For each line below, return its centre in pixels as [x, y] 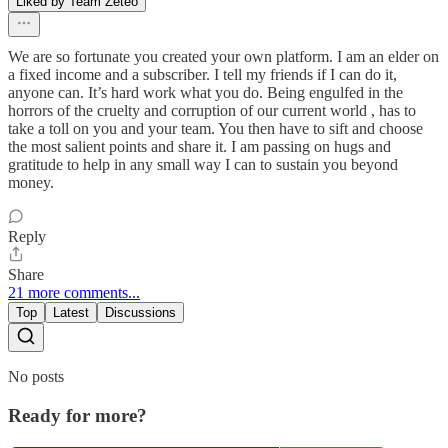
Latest [71, 313]
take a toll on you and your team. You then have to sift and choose [215, 129]
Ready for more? [77, 415]
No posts [36, 377]
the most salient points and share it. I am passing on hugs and [199, 147]
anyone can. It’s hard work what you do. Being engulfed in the [205, 93]
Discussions [140, 313]
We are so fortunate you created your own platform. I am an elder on [223, 57]
